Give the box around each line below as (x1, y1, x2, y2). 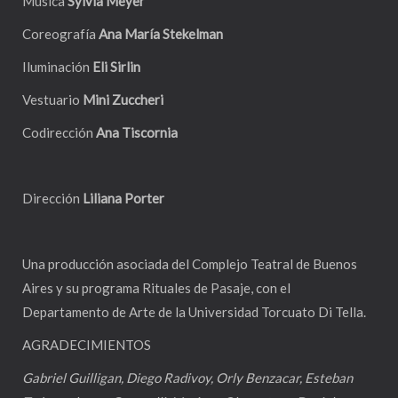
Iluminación (22, 59, 92, 76)
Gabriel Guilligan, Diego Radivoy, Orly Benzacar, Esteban (22, 370, 353, 386)
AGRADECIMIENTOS (22, 337, 151, 354)
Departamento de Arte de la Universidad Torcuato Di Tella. (22, 304, 366, 321)
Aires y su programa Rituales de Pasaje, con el (22, 280, 291, 297)
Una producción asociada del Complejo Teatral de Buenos (22, 256, 357, 273)
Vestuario (22, 92, 83, 108)
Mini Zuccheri (83, 92, 163, 108)
